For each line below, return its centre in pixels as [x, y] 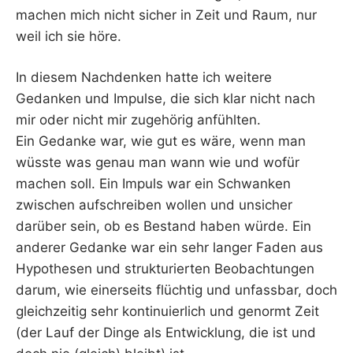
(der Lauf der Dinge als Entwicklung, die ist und [166, 333]
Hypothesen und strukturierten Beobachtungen [165, 269]
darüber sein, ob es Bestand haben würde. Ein [163, 227]
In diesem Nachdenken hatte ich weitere [144, 78]
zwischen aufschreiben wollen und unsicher [154, 205]
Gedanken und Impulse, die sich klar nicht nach [165, 99]
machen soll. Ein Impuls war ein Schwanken [153, 184]
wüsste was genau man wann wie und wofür [158, 163]
